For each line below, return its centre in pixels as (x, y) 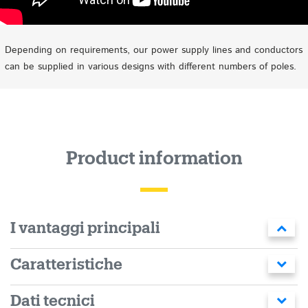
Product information (154, 159)
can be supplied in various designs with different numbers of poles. (151, 67)
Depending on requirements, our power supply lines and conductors (154, 50)
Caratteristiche (66, 265)
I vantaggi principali (85, 228)
